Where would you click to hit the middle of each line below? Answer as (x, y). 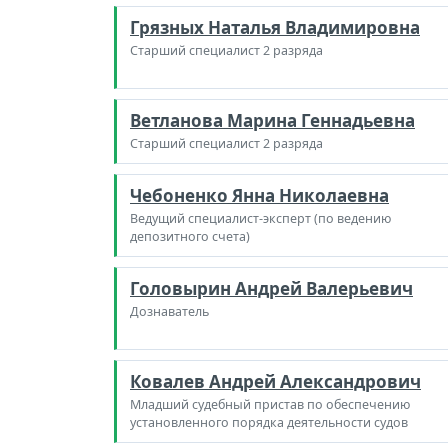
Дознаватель (169, 311)
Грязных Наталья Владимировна (275, 27)
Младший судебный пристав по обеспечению (270, 404)
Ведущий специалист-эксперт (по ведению (260, 218)
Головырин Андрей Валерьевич (271, 288)
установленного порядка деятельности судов (269, 422)
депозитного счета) (190, 236)
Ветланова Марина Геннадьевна (272, 120)
